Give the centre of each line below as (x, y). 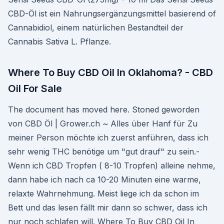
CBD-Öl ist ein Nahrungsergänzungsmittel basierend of (112, 13)
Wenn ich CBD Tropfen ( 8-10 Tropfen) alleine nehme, (112, 165)
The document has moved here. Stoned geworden (104, 109)
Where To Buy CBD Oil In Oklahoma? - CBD (110, 72)
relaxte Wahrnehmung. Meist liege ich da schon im (103, 193)
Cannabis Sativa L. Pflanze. (59, 41)
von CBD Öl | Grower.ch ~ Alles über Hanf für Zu (103, 123)
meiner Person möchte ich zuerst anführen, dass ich (108, 137)
